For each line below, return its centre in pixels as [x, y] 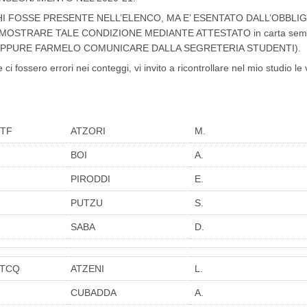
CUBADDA [94, 293]
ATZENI [87, 269]
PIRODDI [90, 179]
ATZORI [88, 131]
